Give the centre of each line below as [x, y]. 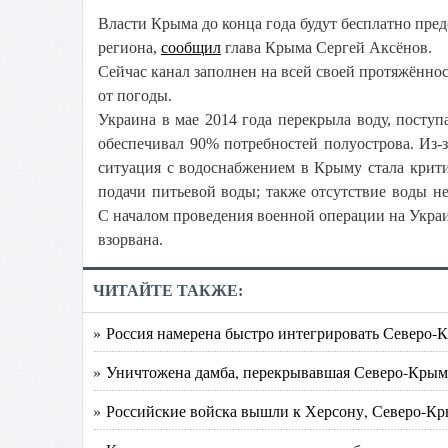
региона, [129, 47]
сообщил [191, 47]
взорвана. [130, 239]
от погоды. [135, 95]
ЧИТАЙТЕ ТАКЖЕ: [168, 290]
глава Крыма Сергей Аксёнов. [326, 47]
